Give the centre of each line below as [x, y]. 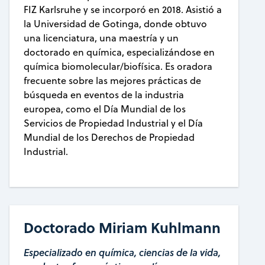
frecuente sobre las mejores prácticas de [112, 81]
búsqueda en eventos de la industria [104, 95]
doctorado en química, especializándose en [119, 52]
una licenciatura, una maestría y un [101, 38]
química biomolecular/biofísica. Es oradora [118, 67]
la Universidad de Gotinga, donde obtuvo [115, 24]
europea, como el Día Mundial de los [104, 109]
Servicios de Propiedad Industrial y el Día [113, 123]
